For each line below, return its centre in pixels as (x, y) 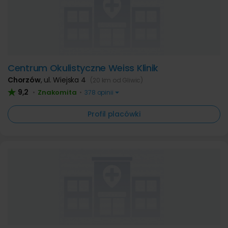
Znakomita (57, 92)
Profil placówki (114, 114)
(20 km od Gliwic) (117, 80)
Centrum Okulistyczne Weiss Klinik (83, 68)
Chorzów (24, 80)
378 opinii (99, 92)
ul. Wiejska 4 (66, 80)
